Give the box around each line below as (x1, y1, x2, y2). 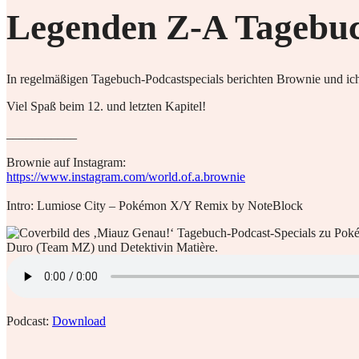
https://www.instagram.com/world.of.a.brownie (6, 170, 245, 184)
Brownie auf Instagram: (6, 155, 126, 170)
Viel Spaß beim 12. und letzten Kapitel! (6, 99, 206, 114)
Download (52, 314, 106, 329)
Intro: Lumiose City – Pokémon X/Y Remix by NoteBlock (6, 199, 303, 213)
